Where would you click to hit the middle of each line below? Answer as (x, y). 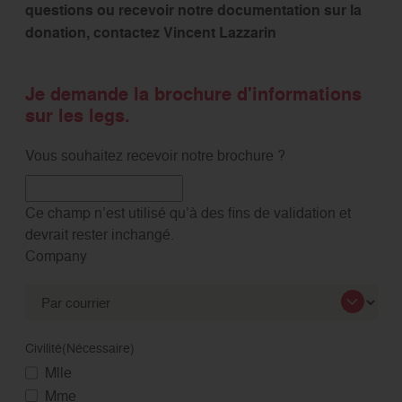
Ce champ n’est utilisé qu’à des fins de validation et (188, 212)
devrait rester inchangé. (99, 234)
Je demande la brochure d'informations (193, 94)
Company (56, 255)
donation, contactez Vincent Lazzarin (152, 32)
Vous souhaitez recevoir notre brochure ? (155, 155)
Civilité (43, 348)
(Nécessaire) (98, 348)
